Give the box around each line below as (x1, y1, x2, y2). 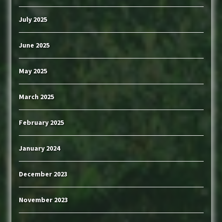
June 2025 (18, 41, 50, 50)
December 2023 (18, 169, 67, 179)
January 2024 (18, 144, 60, 153)
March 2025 (18, 92, 54, 102)
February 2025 (18, 118, 64, 127)
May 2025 (18, 66, 47, 76)
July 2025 (18, 15, 47, 24)
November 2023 (18, 195, 68, 205)
